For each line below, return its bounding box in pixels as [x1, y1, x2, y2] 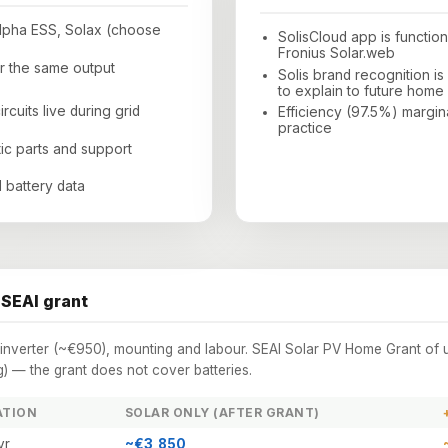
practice [277, 120, 332, 137]
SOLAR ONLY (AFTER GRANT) [125, 404, 320, 420]
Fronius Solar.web [277, 45, 395, 62]
